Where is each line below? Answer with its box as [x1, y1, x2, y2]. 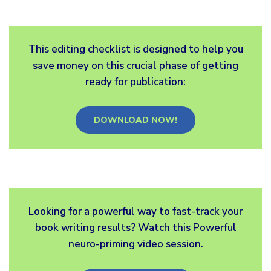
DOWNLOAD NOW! [94, 114, 177, 126]
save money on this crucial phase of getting [33, 59, 238, 73]
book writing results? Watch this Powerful [34, 221, 237, 235]
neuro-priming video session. [68, 237, 203, 251]
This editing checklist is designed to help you [28, 42, 243, 56]
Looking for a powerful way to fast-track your [28, 204, 243, 218]
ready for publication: [85, 75, 186, 89]
